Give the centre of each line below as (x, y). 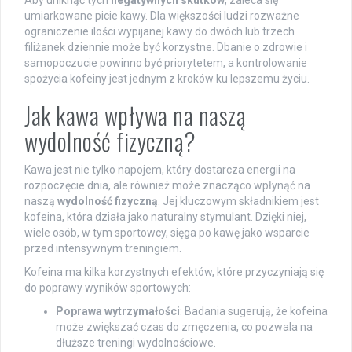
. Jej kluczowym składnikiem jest (238, 202)
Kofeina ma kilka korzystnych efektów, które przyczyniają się (174, 272)
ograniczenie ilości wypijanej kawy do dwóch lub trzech (159, 32)
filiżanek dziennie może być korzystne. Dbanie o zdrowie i (166, 48)
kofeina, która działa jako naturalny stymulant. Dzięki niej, (165, 217)
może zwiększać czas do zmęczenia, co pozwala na (184, 327)
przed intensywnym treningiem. (103, 249)
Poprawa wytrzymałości (118, 312)
